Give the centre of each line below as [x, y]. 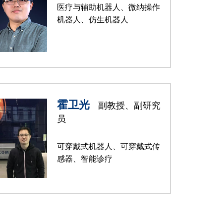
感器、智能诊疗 [85, 159]
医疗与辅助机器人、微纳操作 [109, 7]
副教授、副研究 [128, 106]
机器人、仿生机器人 [93, 20]
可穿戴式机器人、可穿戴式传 [109, 146]
